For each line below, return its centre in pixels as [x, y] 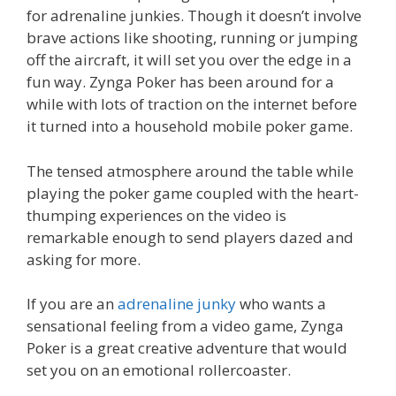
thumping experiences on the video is [156, 215]
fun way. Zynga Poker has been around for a [180, 82]
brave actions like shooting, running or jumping [192, 38]
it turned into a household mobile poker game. [190, 126]
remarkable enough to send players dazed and [190, 237]
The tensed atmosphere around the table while [190, 171]
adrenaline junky [177, 304]
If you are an [72, 304]
